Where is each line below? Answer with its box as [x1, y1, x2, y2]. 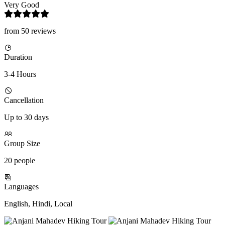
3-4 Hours [4, 70, 36, 79]
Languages [4, 182, 39, 191]
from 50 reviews [4, 27, 56, 36]
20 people [4, 156, 35, 165]
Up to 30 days [4, 113, 49, 122]
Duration [4, 53, 32, 62]
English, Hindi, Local [4, 199, 72, 208]
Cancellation [4, 96, 44, 105]
